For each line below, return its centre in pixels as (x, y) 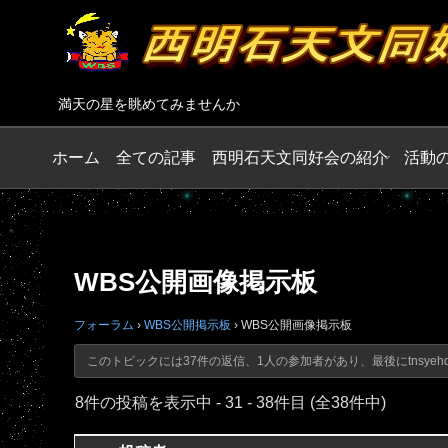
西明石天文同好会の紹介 (300, 157)
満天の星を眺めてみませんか (149, 104)
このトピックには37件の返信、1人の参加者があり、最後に (247, 360)
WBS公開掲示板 (187, 324)
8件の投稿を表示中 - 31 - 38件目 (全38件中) (230, 402)
